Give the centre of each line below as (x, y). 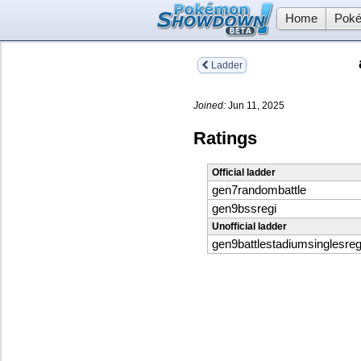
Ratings (225, 138)
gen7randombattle (259, 191)
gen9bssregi (244, 209)
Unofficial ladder (249, 227)
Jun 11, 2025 (255, 105)
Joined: (210, 105)
